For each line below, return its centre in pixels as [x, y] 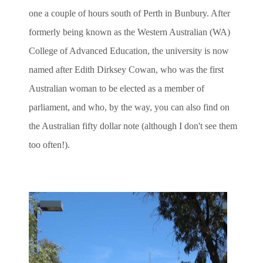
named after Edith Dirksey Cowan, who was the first [126, 69]
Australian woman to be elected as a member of [117, 88]
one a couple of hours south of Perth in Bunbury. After [129, 13]
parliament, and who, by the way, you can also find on [129, 107]
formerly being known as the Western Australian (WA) [129, 32]
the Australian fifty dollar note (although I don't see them [133, 126]
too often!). [49, 144]
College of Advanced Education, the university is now [129, 50]
